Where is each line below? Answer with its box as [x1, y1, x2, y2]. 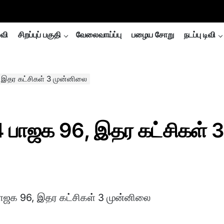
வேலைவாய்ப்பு [76, 29, 121, 39]
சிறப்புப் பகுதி [18, 29, 61, 39]
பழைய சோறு [131, 29, 174, 39]
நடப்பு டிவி [184, 29, 215, 39]
